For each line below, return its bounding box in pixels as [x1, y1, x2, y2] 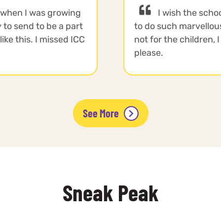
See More [82, 107, 119, 120]
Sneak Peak [62, 179, 159, 206]
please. [134, 47, 163, 59]
